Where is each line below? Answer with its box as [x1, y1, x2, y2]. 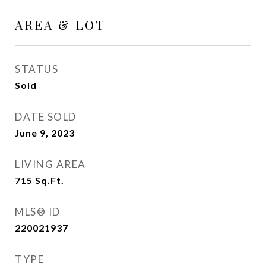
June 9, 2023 [15, 127, 75, 138]
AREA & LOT [15, 16, 106, 33]
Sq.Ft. [35, 175, 64, 186]
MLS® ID [15, 205, 61, 218]
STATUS [15, 63, 58, 75]
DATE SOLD [15, 110, 77, 123]
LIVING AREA [15, 158, 86, 170]
